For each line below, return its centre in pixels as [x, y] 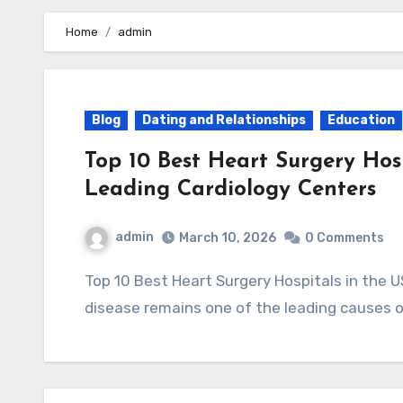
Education [361, 120]
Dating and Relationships [224, 120]
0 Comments [345, 237]
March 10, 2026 [228, 237]
